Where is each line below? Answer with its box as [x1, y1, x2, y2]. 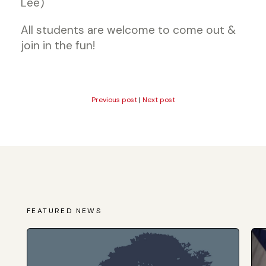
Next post [142, 95, 175, 104]
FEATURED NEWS [27, 206, 102, 216]
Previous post [91, 95, 137, 104]
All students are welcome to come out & [21, 23, 236, 37]
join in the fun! [21, 38, 95, 53]
